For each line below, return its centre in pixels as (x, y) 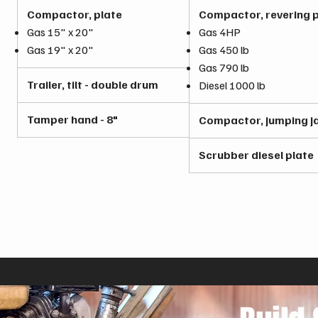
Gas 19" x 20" (60, 50)
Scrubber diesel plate (256, 155)
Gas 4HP (220, 32)
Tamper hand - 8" (72, 119)
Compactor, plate (75, 14)
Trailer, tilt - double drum (93, 84)
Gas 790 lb (224, 67)
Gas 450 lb (224, 50)
